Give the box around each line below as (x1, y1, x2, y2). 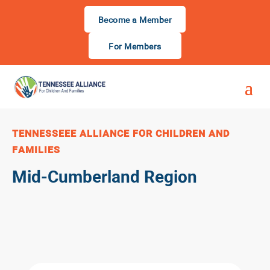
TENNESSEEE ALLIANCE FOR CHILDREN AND (12, 130, 230, 140)
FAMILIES (12, 146, 61, 156)
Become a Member (98, 16, 172, 25)
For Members (108, 43, 162, 51)
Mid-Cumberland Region (12, 169, 198, 187)
